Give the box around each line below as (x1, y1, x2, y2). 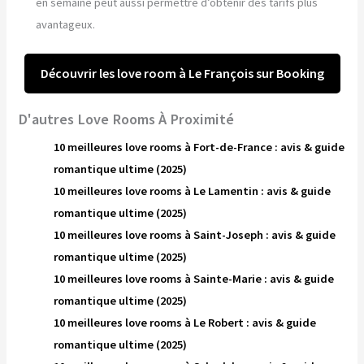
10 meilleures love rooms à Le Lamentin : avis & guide (54, 183, 331, 198)
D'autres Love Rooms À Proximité (18, 109, 235, 128)
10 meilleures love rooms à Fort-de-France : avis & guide (54, 139, 345, 154)
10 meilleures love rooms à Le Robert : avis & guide (54, 314, 317, 330)
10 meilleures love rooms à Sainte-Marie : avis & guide (54, 271, 335, 286)
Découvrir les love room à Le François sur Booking (40, 65, 324, 82)
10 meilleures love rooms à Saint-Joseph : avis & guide (54, 227, 336, 242)
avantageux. (36, 17, 96, 32)
